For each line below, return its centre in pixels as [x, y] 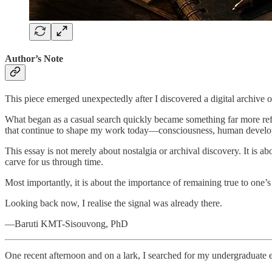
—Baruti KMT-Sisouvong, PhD [66, 224]
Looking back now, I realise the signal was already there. [114, 203]
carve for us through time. [54, 162]
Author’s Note [34, 58]
